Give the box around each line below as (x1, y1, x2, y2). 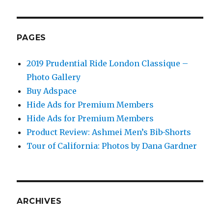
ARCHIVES (17, 196, 62, 206)
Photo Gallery (27, 72, 81, 82)
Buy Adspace (27, 86, 77, 96)
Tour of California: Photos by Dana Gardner (27, 141, 197, 151)
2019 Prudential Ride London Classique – (27, 58, 189, 69)
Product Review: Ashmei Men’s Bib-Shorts (27, 127, 192, 137)
